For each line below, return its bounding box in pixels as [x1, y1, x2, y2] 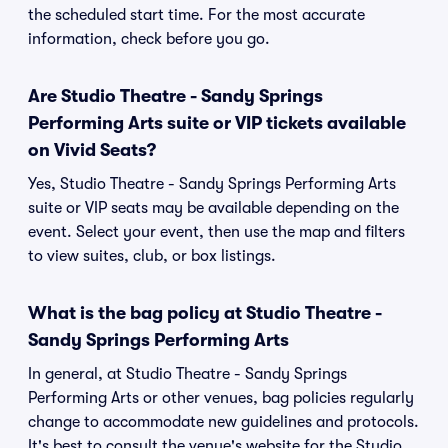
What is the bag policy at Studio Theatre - [28, 303, 382, 323]
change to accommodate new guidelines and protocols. [28, 413, 419, 431]
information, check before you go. [28, 30, 270, 48]
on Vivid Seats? [28, 140, 156, 160]
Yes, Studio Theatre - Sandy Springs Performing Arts [28, 175, 396, 193]
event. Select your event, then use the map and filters [28, 223, 405, 241]
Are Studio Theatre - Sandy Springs [28, 86, 323, 106]
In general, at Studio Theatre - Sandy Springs [28, 365, 347, 383]
